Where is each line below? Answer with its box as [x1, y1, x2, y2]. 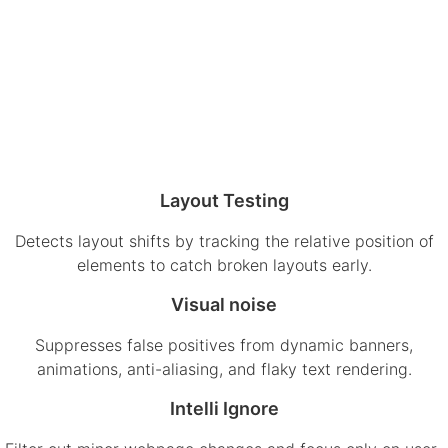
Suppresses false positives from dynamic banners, [35, 334, 413, 355]
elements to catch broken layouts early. [76, 254, 372, 275]
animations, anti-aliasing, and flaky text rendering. [36, 358, 412, 379]
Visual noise [171, 293, 277, 315]
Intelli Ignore [169, 397, 279, 419]
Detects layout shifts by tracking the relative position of [14, 230, 434, 251]
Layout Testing [159, 189, 289, 211]
